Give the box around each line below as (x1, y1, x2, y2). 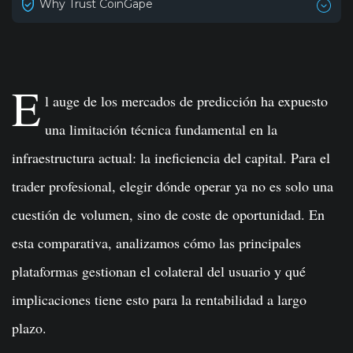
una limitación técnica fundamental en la (45, 120, 278, 139)
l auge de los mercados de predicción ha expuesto (45, 91, 329, 110)
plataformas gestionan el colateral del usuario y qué (12, 262, 306, 281)
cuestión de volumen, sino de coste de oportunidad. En (12, 205, 325, 224)
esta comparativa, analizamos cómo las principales (12, 233, 301, 252)
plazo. (12, 318, 46, 337)
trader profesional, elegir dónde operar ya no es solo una (12, 176, 333, 195)
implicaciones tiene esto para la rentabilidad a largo (12, 290, 307, 309)
